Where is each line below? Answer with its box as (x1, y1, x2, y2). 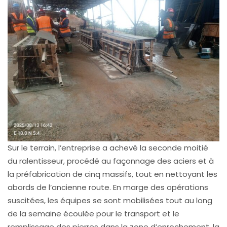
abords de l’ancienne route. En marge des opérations (8, 182, 208, 193)
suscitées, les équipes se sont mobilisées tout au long (8, 195, 212, 206)
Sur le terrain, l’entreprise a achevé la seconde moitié (8, 142, 208, 153)
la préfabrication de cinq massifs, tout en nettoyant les (8, 169, 217, 179)
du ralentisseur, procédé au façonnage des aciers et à (8, 156, 214, 166)
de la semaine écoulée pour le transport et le (8, 208, 179, 219)
